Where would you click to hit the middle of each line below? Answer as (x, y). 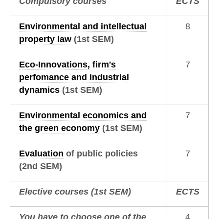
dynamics (39, 90)
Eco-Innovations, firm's (67, 64)
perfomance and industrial (74, 77)
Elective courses (55, 191)
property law (45, 39)
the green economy (59, 128)
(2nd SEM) (40, 166)
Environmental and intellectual (83, 26)
